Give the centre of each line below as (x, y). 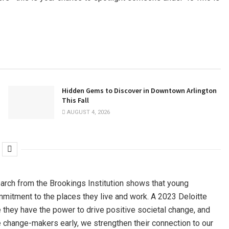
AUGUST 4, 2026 (87, 112)
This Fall (75, 100)
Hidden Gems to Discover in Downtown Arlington (139, 91)
